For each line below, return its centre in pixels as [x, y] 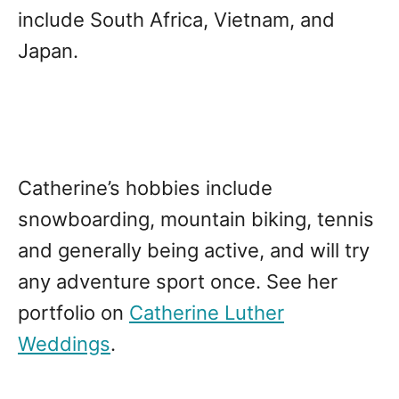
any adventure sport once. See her [178, 281]
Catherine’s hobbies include [145, 188]
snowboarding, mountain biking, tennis [196, 219]
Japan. [48, 51]
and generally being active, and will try [194, 250]
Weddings [64, 344]
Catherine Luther [207, 313]
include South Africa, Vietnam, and [176, 20]
